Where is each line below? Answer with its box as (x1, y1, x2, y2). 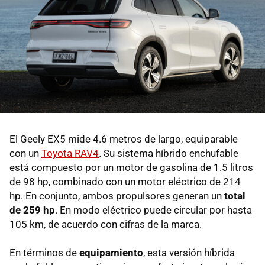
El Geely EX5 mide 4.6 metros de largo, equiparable (9, 133, 238, 146)
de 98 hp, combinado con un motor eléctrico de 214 (9, 176, 241, 188)
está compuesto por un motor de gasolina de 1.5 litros (9, 161, 253, 174)
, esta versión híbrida (143, 247, 235, 259)
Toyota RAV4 (41, 147, 99, 160)
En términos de (9, 247, 79, 259)
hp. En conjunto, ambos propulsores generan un (9, 190, 224, 202)
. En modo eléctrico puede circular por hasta (55, 204, 252, 216)
